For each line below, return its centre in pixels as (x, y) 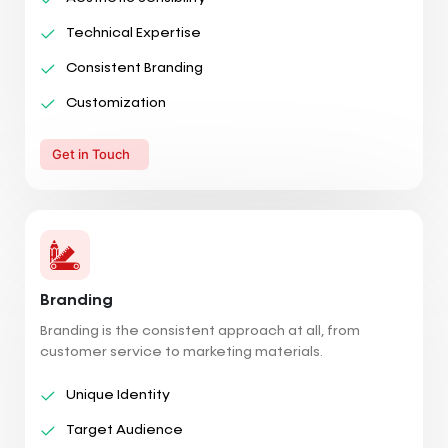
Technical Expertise (133, 32)
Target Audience (124, 429)
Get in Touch (91, 153)
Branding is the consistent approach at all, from (200, 330)
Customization (116, 102)
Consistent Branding (134, 67)
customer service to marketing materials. (181, 351)
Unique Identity (118, 394)
